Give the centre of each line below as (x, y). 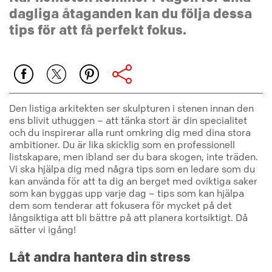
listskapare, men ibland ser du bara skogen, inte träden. (134, 156)
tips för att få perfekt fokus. (98, 30)
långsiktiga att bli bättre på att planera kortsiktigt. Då (128, 217)
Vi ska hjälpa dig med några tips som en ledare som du (132, 168)
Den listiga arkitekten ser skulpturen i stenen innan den (131, 108)
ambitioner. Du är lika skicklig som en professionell (122, 144)
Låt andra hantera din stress (100, 257)
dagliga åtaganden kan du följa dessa (131, 14)
